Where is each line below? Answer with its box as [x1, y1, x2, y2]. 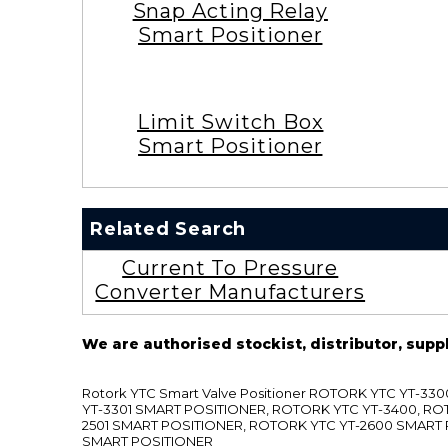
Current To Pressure [122, 255, 339, 280]
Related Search [90, 217, 247, 240]
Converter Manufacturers [95, 279, 366, 304]
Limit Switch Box [137, 109, 324, 134]
